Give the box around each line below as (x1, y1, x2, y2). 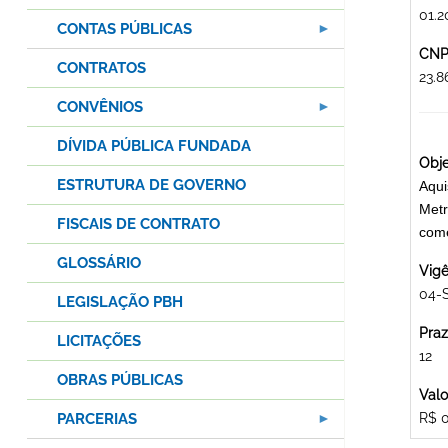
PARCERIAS (57, 410, 137, 429)
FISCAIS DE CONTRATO (57, 215, 220, 234)
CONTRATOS (57, 59, 146, 78)
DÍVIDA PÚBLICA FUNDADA (57, 137, 251, 156)
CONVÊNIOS (57, 98, 143, 117)
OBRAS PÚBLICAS (57, 371, 183, 390)
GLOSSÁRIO (57, 254, 141, 273)
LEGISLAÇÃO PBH (57, 293, 183, 312)
